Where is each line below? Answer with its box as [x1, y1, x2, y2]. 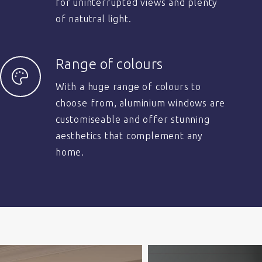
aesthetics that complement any [56, 130, 204, 141]
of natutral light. [56, 13, 132, 24]
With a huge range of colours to [56, 81, 201, 92]
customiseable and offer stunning [56, 114, 210, 125]
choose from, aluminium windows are [56, 98, 226, 108]
